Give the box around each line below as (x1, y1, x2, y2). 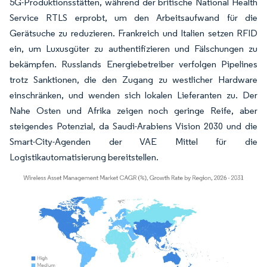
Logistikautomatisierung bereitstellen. (10, 151, 159, 163)
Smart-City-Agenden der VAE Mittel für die (10, 135, 257, 147)
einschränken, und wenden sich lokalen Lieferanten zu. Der (10, 89, 257, 101)
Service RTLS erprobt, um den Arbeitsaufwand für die (10, 11, 257, 23)
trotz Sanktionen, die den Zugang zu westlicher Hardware (10, 73, 257, 85)
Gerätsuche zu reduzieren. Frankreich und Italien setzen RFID (10, 27, 257, 39)
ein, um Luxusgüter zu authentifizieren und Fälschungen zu (10, 42, 257, 54)
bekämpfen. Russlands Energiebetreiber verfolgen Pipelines (10, 58, 257, 70)
